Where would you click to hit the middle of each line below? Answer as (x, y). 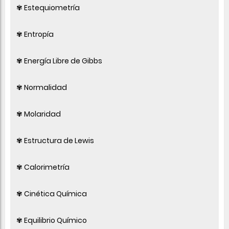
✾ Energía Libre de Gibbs (59, 61)
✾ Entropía (35, 34)
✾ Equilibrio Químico (52, 220)
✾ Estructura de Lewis (55, 140)
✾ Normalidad (42, 87)
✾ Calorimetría (43, 167)
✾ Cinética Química (52, 193)
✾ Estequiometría (48, 7)
